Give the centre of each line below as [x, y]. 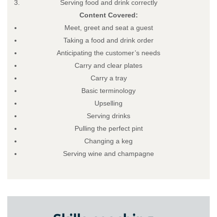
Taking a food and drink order [108, 40]
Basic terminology [108, 90]
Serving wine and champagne [108, 153]
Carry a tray [108, 78]
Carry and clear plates [108, 65]
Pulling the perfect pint [108, 128]
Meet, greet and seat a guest [108, 27]
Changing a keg [108, 141]
